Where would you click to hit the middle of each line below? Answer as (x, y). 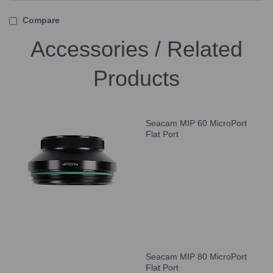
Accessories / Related (136, 49)
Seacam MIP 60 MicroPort (196, 123)
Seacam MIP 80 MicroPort (196, 256)
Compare (40, 20)
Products (136, 78)
